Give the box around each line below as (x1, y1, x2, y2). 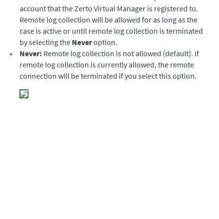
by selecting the (20, 37, 72, 47)
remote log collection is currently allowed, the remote (20, 59, 194, 69)
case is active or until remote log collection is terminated (20, 25, 203, 36)
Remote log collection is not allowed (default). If (42, 48, 199, 58)
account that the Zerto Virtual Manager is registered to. (20, 3, 198, 13)
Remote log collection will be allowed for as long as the (20, 14, 197, 24)
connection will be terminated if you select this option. (20, 70, 197, 81)
